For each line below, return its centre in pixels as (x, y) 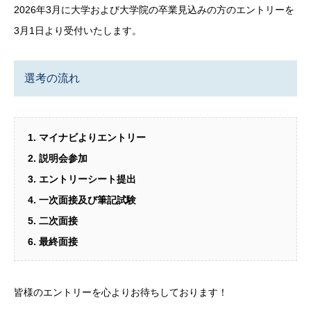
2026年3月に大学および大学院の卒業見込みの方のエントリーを (154, 10)
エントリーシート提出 (87, 179)
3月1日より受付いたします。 (78, 31)
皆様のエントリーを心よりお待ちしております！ (121, 293)
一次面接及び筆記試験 (87, 200)
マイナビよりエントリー (92, 137)
